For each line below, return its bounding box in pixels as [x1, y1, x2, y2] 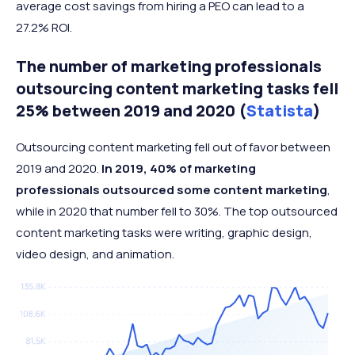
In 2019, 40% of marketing [101, 159, 256, 177]
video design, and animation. [16, 245, 174, 262]
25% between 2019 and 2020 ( [16, 99, 246, 121]
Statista [246, 99, 313, 121]
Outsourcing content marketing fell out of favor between [16, 138, 330, 155]
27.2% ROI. [16, 18, 72, 36]
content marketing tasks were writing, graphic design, [16, 223, 312, 241]
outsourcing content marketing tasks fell [16, 77, 338, 99]
